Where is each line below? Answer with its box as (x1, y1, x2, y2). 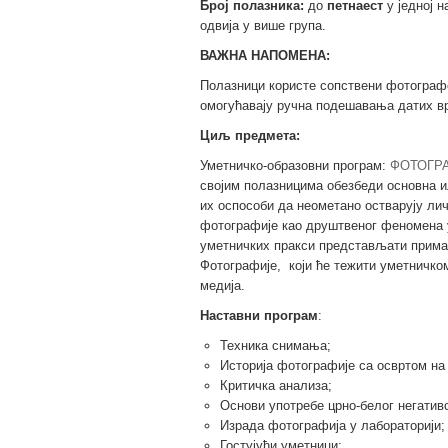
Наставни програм (200, 307, 318, 323)
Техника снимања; (220, 337, 331, 353)
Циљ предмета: (200, 127, 304, 143)
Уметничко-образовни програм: (200, 157, 386, 173)
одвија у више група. (200, 17, 326, 33)
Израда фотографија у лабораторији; (220, 417, 445, 433)
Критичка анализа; (220, 377, 332, 393)
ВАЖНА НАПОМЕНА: (200, 47, 330, 63)
